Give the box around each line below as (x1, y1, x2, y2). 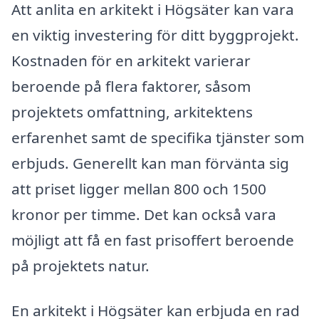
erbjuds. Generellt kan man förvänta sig (11, 152, 289, 173)
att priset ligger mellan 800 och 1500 (11, 178, 266, 199)
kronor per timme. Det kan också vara (11, 204, 276, 224)
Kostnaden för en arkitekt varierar (11, 50, 251, 70)
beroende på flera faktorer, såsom (11, 75, 251, 96)
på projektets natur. (11, 255, 150, 276)
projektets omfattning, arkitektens (11, 101, 253, 122)
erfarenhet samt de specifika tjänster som (11, 127, 304, 147)
